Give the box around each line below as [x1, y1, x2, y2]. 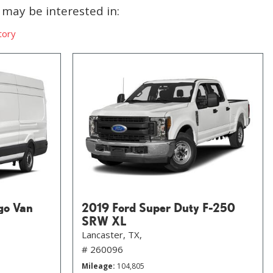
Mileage [82, 261, 113, 272]
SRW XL [82, 213, 127, 229]
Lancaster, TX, [82, 229, 142, 241]
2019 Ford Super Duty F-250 [82, 200, 235, 215]
